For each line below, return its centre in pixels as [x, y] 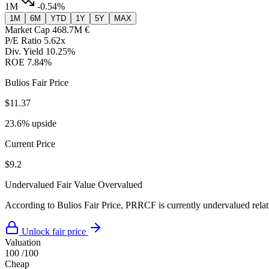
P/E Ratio [23, 41]
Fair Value [76, 185]
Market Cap [27, 30]
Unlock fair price [54, 232]
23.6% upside [31, 124]
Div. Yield [24, 52]
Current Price [30, 144]
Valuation [23, 243]
